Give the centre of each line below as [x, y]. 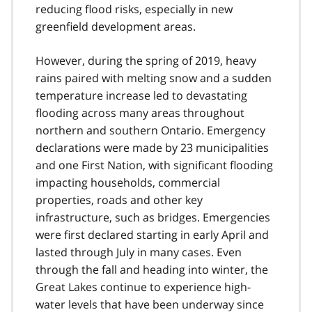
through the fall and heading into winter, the [152, 269]
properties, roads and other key [119, 200]
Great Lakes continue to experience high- [143, 287]
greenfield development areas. [116, 26]
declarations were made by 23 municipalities [152, 147]
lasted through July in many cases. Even [139, 252]
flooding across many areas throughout [140, 112]
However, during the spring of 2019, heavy [146, 60]
